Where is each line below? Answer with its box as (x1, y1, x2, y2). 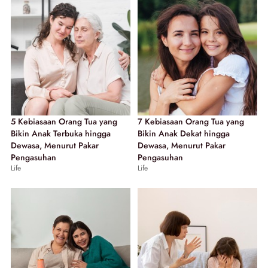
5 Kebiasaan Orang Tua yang (11, 115, 117, 127)
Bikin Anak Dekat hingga (138, 127, 230, 139)
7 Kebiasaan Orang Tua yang (138, 115, 244, 127)
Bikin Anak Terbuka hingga (11, 127, 111, 139)
